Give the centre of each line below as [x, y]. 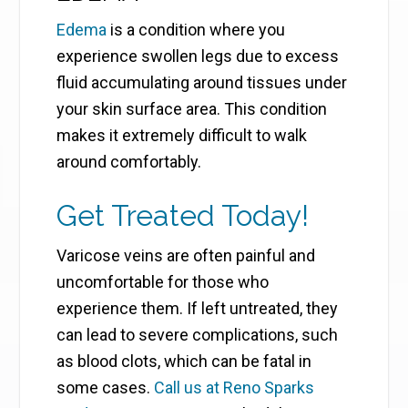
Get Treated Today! [183, 216]
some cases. [106, 388]
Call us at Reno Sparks [235, 388]
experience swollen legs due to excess [198, 56]
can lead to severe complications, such [198, 335]
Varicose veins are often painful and [186, 256]
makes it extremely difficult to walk [182, 136]
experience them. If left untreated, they [198, 309]
